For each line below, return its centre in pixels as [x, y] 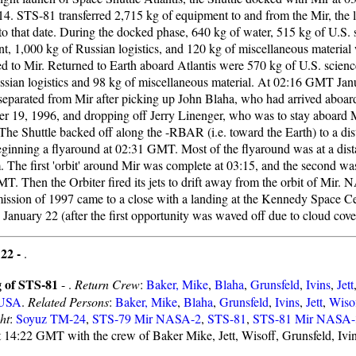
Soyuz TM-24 [51, 318]
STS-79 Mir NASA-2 [147, 318]
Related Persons [68, 302]
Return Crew [107, 284]
